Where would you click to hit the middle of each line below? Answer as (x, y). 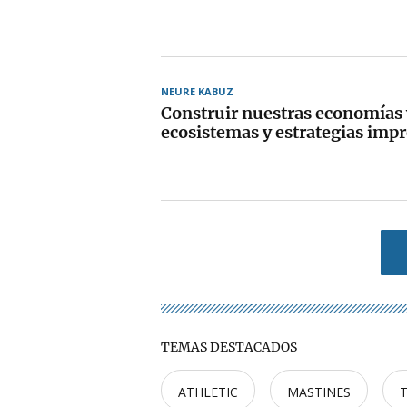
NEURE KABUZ (197, 91)
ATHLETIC (208, 392)
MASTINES (319, 392)
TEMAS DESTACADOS (229, 347)
